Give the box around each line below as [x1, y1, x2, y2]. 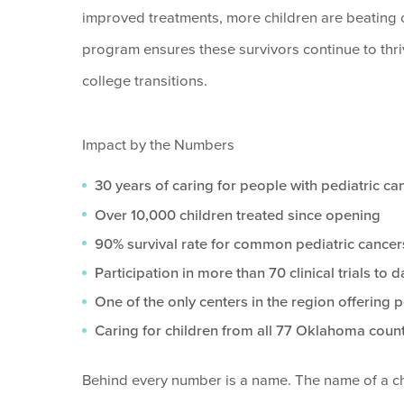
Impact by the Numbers [81, 135, 234, 154]
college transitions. [81, 71, 207, 90]
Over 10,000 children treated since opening [95, 206, 381, 225]
